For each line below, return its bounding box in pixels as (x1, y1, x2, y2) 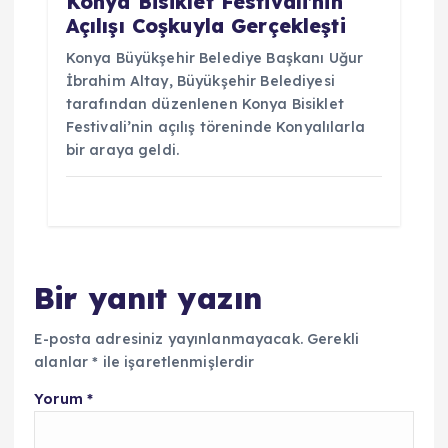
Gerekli (307, 330, 360, 349)
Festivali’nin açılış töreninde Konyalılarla (65, 117, 365, 136)
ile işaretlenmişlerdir (98, 353, 255, 372)
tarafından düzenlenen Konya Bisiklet (65, 94, 344, 113)
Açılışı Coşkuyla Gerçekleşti (65, 13, 346, 38)
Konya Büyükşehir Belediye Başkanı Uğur (65, 48, 364, 67)
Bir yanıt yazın (34, 279, 263, 317)
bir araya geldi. (65, 140, 180, 159)
